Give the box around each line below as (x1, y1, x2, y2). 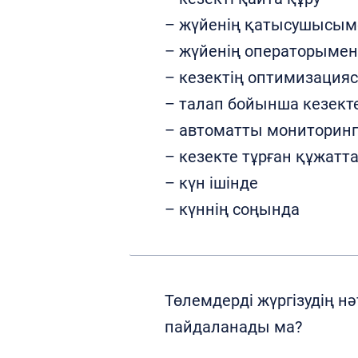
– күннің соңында (165, 200, 300, 219)
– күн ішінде (165, 173, 258, 193)
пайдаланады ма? (165, 317, 302, 336)
